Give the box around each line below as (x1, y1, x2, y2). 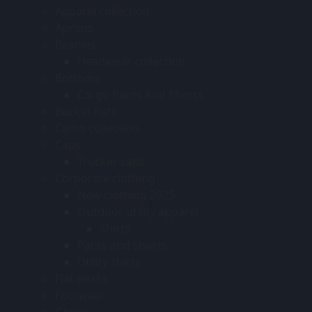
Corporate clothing (55, 170, 155, 186)
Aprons (55, 19, 93, 36)
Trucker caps (77, 153, 145, 169)
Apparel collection (55, 3, 150, 19)
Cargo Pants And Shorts (77, 86, 203, 102)
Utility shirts (77, 253, 141, 270)
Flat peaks (55, 270, 108, 286)
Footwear (55, 287, 105, 303)
